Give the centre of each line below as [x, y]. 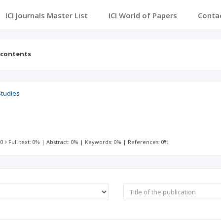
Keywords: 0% [103, 142]
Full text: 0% [24, 142]
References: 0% [148, 142]
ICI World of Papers [143, 15]
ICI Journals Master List [46, 15]
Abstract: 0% [63, 142]
